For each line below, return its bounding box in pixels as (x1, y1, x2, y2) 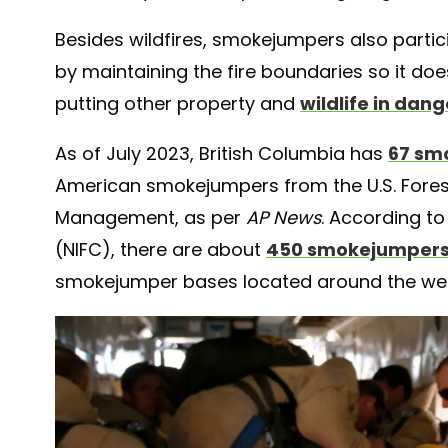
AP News (246, 205, 321, 231)
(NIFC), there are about (55, 237, 266, 263)
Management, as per (55, 205, 246, 231)
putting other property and (55, 91, 300, 117)
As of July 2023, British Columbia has (55, 141, 388, 167)
